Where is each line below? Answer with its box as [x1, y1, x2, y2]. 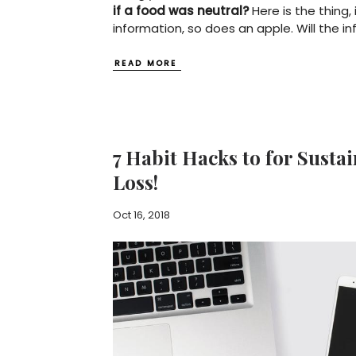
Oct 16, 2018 [113, 207, 170, 223]
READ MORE [114, 57, 177, 70]
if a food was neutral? [113, 2, 249, 20]
